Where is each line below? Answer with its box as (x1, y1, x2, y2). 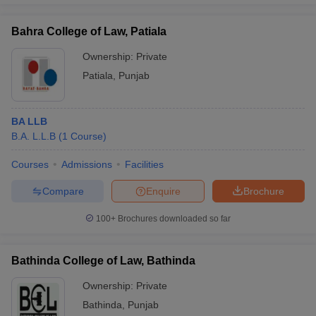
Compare (42, 185, 84, 197)
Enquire (146, 185, 181, 197)
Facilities (125, 159, 164, 170)
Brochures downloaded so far (116, 214, 231, 224)
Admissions (61, 159, 112, 170)
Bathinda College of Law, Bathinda (11, 255, 195, 267)
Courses (11, 159, 49, 170)
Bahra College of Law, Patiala (11, 25, 166, 37)
